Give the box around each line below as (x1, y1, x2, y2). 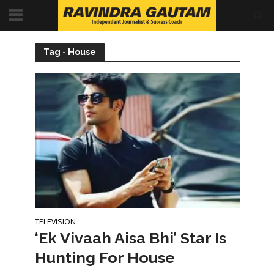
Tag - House (43, 46, 96, 57)
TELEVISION (34, 217, 76, 228)
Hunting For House (34, 248, 175, 267)
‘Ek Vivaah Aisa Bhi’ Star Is (34, 229, 226, 248)
